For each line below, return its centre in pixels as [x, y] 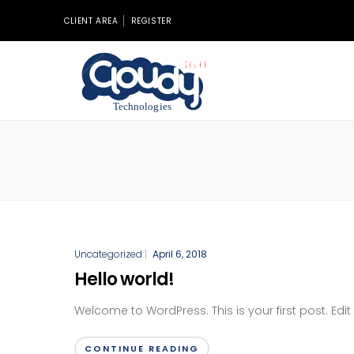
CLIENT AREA [91, 21]
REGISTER [151, 21]
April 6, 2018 [180, 254]
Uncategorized [108, 254]
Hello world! [124, 279]
